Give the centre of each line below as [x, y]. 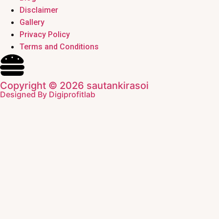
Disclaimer [39, 10]
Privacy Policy [45, 34]
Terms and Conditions [59, 46]
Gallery [32, 22]
